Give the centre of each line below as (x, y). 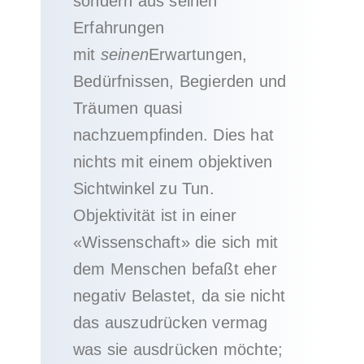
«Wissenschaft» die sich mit (176, 242)
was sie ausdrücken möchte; (178, 349)
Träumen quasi (128, 108)
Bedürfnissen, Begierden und (180, 81)
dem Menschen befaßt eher (175, 269)
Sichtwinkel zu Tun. (144, 188)
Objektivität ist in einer (155, 215)
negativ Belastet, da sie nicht (179, 296)
